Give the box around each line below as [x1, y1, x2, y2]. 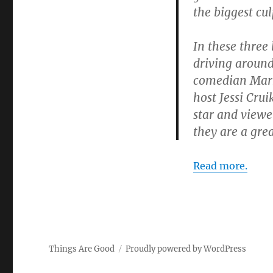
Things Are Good [49, 244, 115, 255]
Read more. [193, 160, 247, 172]
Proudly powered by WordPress [126, 244, 247, 255]
